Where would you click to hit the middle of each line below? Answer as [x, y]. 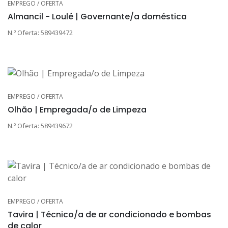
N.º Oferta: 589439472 [40, 32]
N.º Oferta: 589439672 [40, 126]
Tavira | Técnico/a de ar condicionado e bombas [109, 215]
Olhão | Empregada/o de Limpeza [77, 110]
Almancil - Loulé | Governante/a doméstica [97, 16]
